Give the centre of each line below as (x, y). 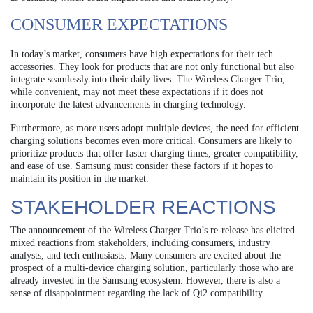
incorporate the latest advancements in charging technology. (128, 105)
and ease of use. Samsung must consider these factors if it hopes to (142, 166)
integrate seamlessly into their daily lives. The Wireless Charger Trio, (148, 80)
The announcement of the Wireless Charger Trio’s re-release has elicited (153, 231)
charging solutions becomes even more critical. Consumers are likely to (151, 141)
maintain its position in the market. (80, 179)
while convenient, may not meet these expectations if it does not (137, 92)
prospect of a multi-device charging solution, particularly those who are (152, 268)
